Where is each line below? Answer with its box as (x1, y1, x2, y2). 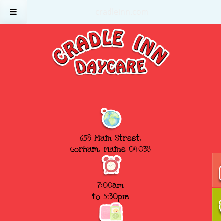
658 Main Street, (79, 132, 142, 144)
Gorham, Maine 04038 (70, 144, 151, 155)
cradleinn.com (95, 6, 148, 17)
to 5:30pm (92, 191, 129, 202)
